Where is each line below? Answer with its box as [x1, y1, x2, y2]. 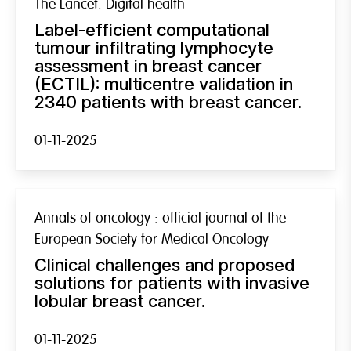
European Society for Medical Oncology [34, 230, 269, 248]
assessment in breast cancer [34, 55, 262, 76]
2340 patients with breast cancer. [34, 91, 302, 112]
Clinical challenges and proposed [34, 254, 295, 275]
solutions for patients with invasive [34, 272, 309, 293]
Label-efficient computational [34, 19, 270, 40]
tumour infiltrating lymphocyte [34, 37, 273, 58]
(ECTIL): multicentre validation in [34, 73, 293, 94]
